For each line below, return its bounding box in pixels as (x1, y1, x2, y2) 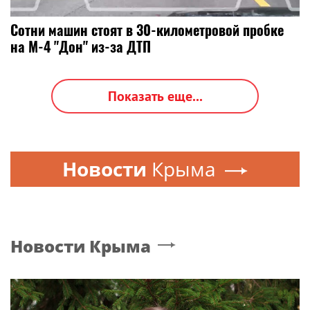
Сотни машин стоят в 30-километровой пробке (10, 19, 284, 40)
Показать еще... (107, 87, 203, 105)
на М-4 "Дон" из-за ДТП (10, 36, 151, 57)
